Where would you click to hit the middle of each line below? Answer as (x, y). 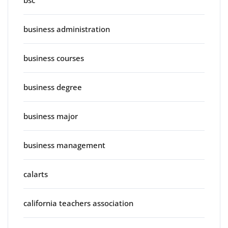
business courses (54, 58)
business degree (53, 87)
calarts (36, 174)
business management (64, 145)
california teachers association (78, 203)
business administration (67, 29)
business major (51, 116)
